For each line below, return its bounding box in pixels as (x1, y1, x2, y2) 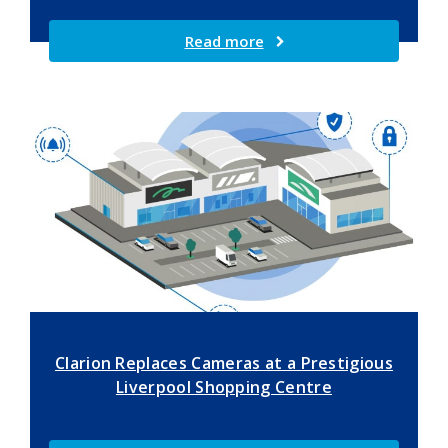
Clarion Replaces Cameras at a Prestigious (54, 351, 394, 374)
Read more (184, 30, 264, 51)
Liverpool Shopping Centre (115, 375, 332, 398)
